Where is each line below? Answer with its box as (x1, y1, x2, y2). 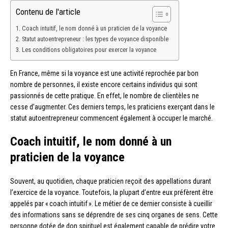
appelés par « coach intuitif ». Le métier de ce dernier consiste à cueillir (10, 199, 212, 208)
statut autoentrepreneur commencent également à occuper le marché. (10, 113, 213, 122)
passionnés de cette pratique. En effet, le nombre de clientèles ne (10, 91, 199, 100)
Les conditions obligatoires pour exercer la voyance (21, 45, 156, 53)
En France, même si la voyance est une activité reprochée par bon (10, 69, 198, 77)
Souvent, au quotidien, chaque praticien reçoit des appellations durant (10, 177, 211, 185)
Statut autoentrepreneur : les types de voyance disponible (21, 35, 168, 43)
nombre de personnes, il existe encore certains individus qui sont (10, 80, 197, 89)
